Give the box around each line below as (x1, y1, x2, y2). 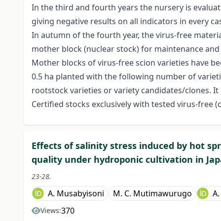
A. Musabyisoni (48, 188, 104, 199)
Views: (40, 206, 61, 216)
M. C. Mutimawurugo (113, 188, 192, 199)
